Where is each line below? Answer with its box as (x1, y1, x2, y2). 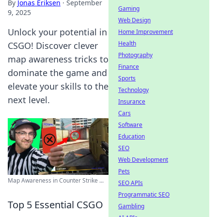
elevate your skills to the (8, 80, 108, 92)
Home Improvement (118, 28, 173, 36)
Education (118, 132, 145, 140)
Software (118, 121, 142, 129)
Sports (118, 74, 136, 82)
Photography (118, 51, 153, 59)
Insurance (118, 97, 145, 106)
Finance (118, 62, 139, 71)
